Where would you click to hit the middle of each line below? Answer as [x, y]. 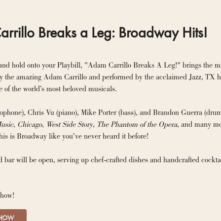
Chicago [30, 124]
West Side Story [69, 124]
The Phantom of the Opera [137, 124]
